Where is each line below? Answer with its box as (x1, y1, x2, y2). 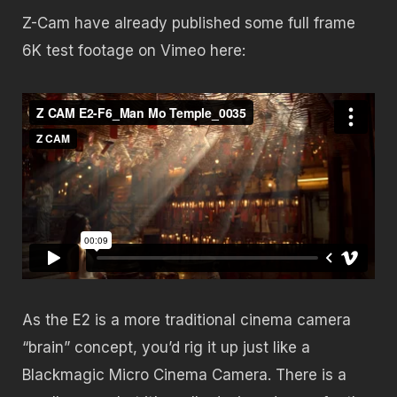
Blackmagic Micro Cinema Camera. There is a (22, 366, 346, 385)
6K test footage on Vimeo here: (22, 42, 245, 60)
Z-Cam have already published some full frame (22, 14, 355, 33)
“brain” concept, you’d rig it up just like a (22, 339, 310, 357)
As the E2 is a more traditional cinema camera (22, 311, 351, 330)
